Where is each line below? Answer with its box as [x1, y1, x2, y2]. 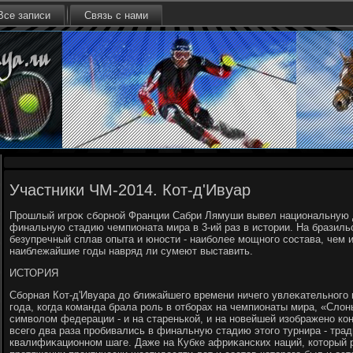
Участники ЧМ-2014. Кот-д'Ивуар [9, 181, 251, 199]
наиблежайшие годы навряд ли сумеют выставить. [9, 245, 253, 257]
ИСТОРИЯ [9, 267, 58, 279]
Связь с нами [84, 9, 148, 21]
